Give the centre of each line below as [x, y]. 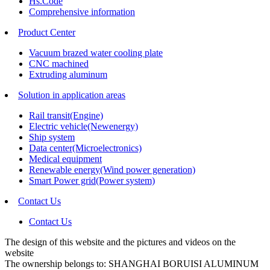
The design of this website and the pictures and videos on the [120, 242]
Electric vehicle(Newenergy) [83, 127]
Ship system [52, 137]
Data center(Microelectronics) [85, 148]
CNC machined [59, 64]
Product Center [47, 33]
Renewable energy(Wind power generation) [112, 170]
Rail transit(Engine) [66, 116]
